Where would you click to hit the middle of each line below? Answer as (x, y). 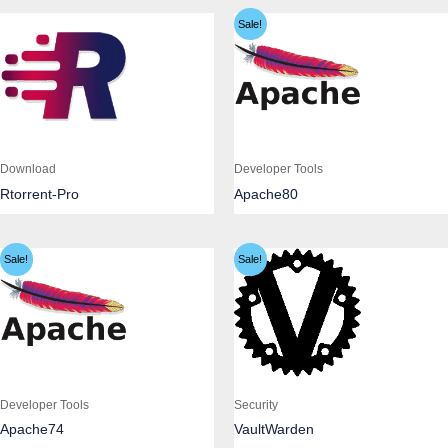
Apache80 (266, 195)
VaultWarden (274, 430)
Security (256, 404)
